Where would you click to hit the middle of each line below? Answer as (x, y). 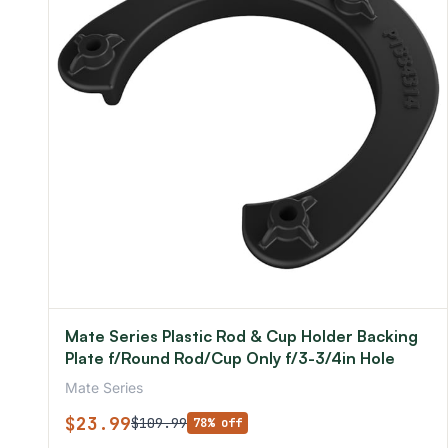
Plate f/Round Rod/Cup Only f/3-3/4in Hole (230, 357)
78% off (217, 423)
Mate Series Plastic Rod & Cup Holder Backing (241, 335)
